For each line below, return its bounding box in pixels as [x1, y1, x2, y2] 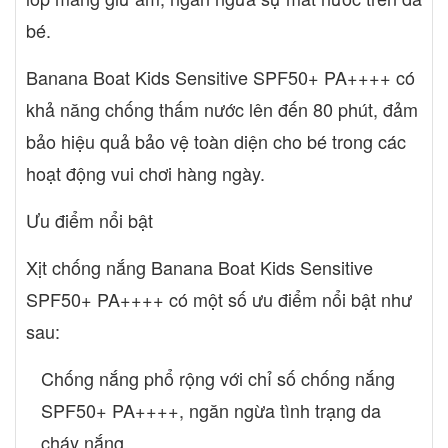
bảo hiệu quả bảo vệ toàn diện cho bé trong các [26, 127, 406, 154]
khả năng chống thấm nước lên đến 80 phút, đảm [26, 95, 418, 122]
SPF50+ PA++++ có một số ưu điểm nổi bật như [26, 285, 412, 312]
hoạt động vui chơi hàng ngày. [26, 159, 270, 186]
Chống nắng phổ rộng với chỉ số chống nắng [41, 364, 395, 391]
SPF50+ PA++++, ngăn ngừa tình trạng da [41, 396, 381, 423]
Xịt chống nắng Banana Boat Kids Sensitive [26, 253, 373, 280]
